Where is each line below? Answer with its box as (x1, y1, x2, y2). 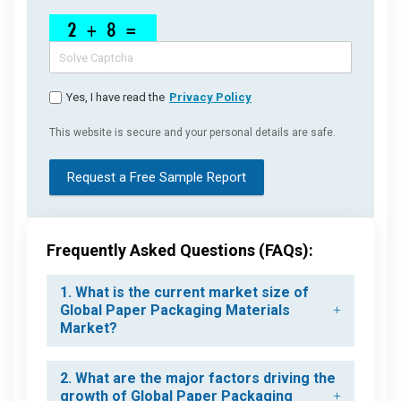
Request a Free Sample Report (67, 169, 246, 186)
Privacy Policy (169, 90, 252, 105)
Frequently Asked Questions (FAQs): (47, 241, 313, 260)
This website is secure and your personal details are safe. (49, 126, 336, 140)
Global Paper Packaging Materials (60, 302, 290, 320)
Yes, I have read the (66, 90, 165, 105)
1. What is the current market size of (60, 284, 309, 302)
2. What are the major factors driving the (60, 370, 336, 388)
